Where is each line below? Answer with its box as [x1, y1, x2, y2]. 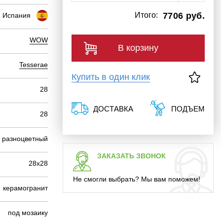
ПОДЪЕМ [171, 105, 205, 113]
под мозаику [8, 209, 48, 217]
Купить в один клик [72, 72, 150, 82]
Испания [2, 11, 31, 20]
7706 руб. [163, 11, 205, 21]
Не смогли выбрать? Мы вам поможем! [73, 175, 200, 184]
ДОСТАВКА [93, 105, 133, 113]
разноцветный [2, 135, 48, 143]
